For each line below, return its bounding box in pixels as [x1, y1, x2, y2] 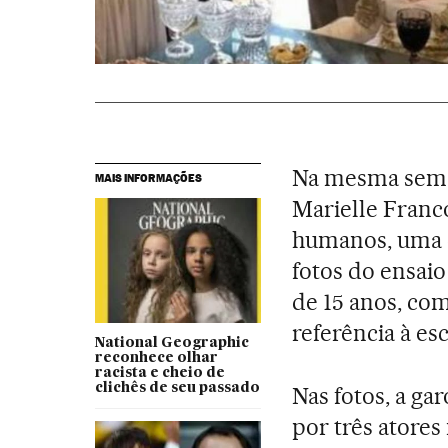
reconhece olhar [94, 350, 218, 365]
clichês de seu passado [94, 380, 260, 395]
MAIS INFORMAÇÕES [94, 170, 202, 185]
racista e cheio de [94, 365, 225, 380]
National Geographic [94, 335, 249, 350]
